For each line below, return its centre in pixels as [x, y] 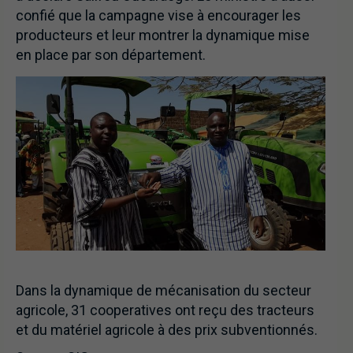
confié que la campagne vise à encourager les [158, 15]
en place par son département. [111, 54]
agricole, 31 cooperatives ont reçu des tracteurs [165, 310]
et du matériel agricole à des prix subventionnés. [167, 329]
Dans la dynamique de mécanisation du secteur [163, 290]
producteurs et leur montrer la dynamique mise [163, 35]
